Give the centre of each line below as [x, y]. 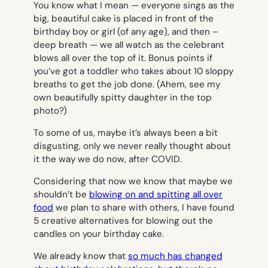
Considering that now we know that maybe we [133, 182]
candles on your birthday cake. [99, 234]
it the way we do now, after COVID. [108, 159]
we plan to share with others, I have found [144, 208]
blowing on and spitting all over [156, 195]
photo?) [50, 110]
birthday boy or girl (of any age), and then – [126, 31]
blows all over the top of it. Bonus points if [123, 58]
